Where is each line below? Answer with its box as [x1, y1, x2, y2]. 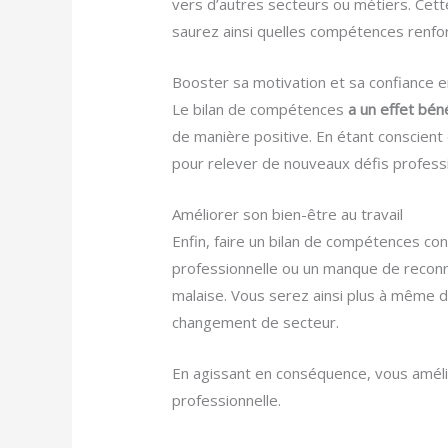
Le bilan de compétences [172, 99, 349, 120]
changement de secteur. [172, 312, 340, 333]
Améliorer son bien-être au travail [172, 204, 404, 225]
